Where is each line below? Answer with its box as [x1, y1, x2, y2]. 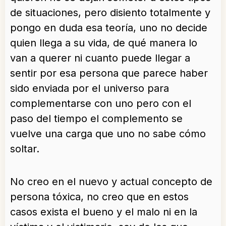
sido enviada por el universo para [10, 82, 169, 95]
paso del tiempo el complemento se [10, 112, 183, 125]
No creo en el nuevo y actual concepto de [10, 176, 212, 188]
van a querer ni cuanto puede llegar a [10, 52, 190, 65]
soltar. [10, 143, 42, 155]
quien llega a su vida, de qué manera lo [10, 37, 197, 49]
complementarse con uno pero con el [10, 97, 191, 110]
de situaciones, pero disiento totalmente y [10, 7, 210, 19]
